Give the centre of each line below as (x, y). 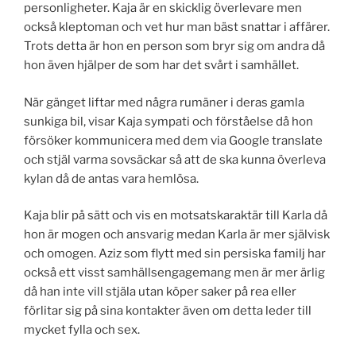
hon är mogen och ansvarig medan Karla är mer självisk (177, 235)
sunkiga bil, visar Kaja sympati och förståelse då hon (168, 121)
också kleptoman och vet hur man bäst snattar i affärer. (177, 27)
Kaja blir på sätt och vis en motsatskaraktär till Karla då (176, 216)
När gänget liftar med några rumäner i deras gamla (164, 102)
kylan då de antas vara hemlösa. (111, 178)
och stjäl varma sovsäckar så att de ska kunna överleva (175, 159)
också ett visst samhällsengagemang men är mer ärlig (174, 273)
